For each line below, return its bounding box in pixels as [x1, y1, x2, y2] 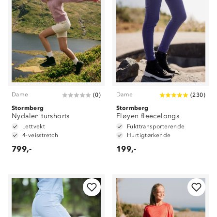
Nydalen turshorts [12, 112, 70, 120]
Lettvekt [22, 123, 46, 130]
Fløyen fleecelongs [116, 112, 180, 120]
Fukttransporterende [127, 123, 185, 130]
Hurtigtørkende [127, 132, 171, 139]
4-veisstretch [22, 132, 59, 139]
